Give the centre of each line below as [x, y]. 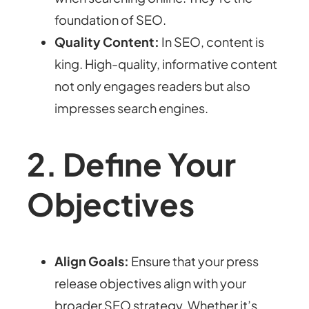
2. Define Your [132, 164]
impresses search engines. [132, 108]
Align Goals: [92, 261]
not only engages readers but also [153, 86]
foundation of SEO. [111, 20]
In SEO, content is [212, 42]
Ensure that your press [194, 261]
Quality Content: [107, 42]
